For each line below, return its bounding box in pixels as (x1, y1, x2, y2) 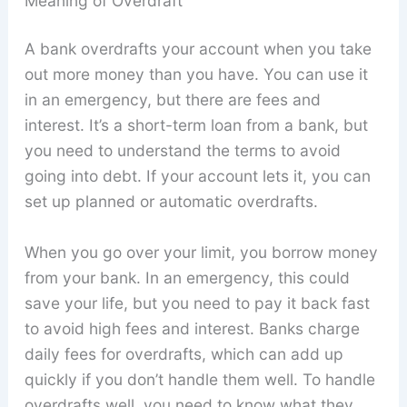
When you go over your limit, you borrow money (24, 243, 378, 263)
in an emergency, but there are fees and (24, 90, 321, 110)
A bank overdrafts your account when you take (24, 39, 372, 59)
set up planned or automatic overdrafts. (24, 192, 318, 212)
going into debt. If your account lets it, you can (24, 166, 371, 186)
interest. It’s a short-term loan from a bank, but (24, 115, 368, 135)
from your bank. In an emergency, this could (24, 268, 350, 288)
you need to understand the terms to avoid (24, 141, 341, 161)
